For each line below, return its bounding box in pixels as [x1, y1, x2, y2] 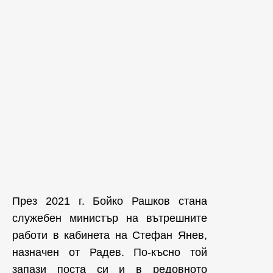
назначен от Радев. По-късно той [12, 246, 207, 258]
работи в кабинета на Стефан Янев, [12, 229, 207, 241]
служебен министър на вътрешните [12, 211, 207, 224]
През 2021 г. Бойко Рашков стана [12, 194, 207, 207]
